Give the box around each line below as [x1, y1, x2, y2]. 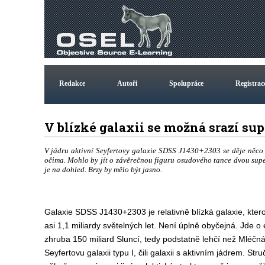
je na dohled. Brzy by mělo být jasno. [44, 165, 162, 174]
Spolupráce [169, 79, 203, 88]
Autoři [117, 79, 137, 88]
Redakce [59, 79, 85, 88]
